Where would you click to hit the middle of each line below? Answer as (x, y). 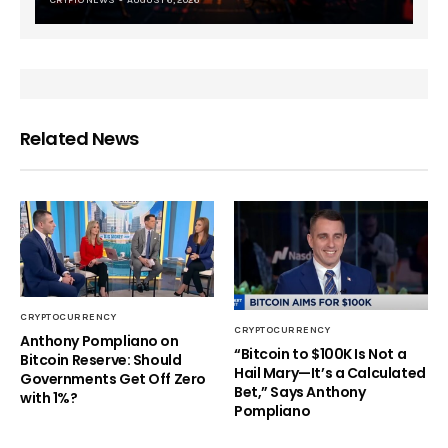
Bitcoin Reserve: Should (101, 359)
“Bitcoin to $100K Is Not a (320, 353)
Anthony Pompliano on (99, 340)
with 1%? (49, 397)
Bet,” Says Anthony (300, 391)
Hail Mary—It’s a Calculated (330, 372)
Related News (79, 139)
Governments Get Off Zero (113, 378)
